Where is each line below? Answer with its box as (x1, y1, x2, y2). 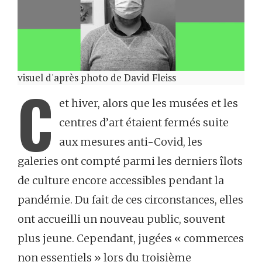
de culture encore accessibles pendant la (18, 174, 224, 187)
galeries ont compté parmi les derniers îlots (18, 154, 243, 168)
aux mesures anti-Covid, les (59, 135, 202, 149)
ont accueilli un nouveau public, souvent (18, 212, 225, 226)
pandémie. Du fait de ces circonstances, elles (18, 193, 243, 206)
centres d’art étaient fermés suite (59, 116, 229, 129)
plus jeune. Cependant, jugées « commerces (18, 232, 244, 245)
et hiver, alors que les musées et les (59, 96, 238, 110)
